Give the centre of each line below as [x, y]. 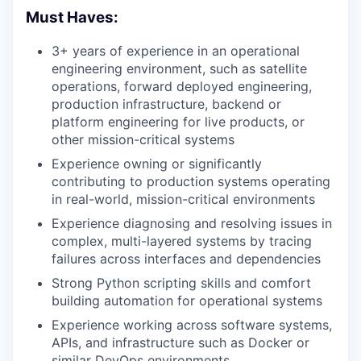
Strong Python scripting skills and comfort [181, 282]
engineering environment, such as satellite [179, 68]
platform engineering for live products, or [178, 121]
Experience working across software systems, [192, 324]
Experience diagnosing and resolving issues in [192, 223]
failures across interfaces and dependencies [186, 258]
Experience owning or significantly [157, 163]
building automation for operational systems [187, 300]
